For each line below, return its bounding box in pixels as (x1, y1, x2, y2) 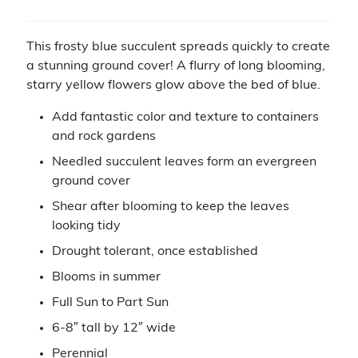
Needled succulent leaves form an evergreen (51, 155, 316, 169)
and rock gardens (51, 129, 156, 143)
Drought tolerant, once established (51, 245, 258, 258)
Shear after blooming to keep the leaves (51, 200, 289, 213)
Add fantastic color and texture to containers (51, 110, 319, 124)
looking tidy (51, 219, 121, 233)
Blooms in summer (51, 270, 161, 284)
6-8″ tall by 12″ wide (51, 321, 176, 335)
